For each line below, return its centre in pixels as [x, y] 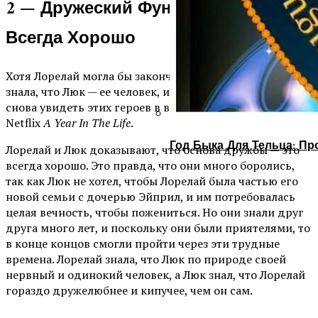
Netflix [24, 123]
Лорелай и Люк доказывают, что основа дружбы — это [153, 150]
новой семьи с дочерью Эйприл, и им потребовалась [150, 197]
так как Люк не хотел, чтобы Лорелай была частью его [152, 181]
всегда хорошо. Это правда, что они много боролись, [150, 166]
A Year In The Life [87, 123]
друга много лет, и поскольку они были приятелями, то [158, 228]
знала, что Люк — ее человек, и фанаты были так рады [152, 92]
